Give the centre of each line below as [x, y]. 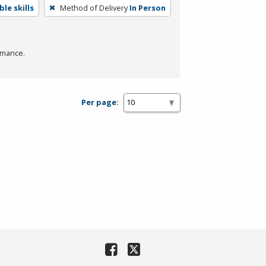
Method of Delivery [94, 7]
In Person [147, 7]
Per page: [100, 102]
